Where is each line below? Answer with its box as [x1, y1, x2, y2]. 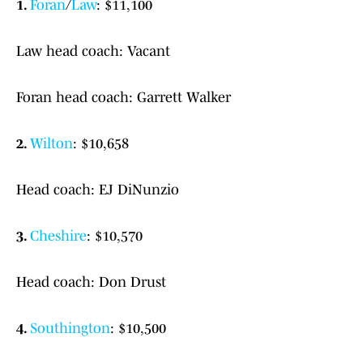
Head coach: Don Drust [16, 274, 166, 291]
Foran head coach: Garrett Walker [16, 89, 231, 106]
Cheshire [30, 228, 87, 245]
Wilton [30, 135, 73, 152]
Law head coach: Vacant [16, 43, 170, 60]
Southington [30, 320, 110, 337]
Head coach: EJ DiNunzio [16, 181, 179, 199]
